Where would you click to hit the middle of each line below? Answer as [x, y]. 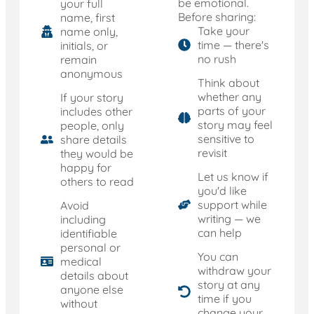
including [83, 219]
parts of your [231, 110]
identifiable [88, 233]
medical [81, 261]
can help [219, 232]
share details [93, 139]
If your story [91, 97]
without [78, 303]
